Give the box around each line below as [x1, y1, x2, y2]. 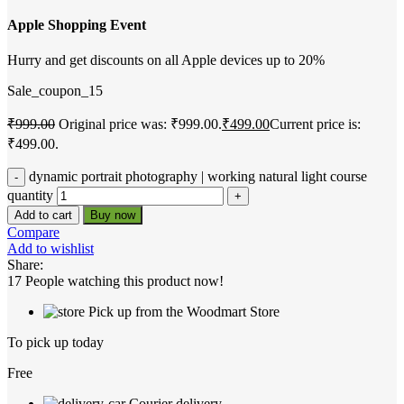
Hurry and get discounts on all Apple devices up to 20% [7, 52, 325, 69]
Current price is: [270, 116, 361, 133]
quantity [7, 188, 53, 204]
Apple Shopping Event [7, 16, 146, 32]
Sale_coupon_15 [7, 83, 103, 99]
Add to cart [14, 208, 72, 223]
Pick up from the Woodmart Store [88, 304, 280, 320]
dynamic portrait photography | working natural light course [29, 169, 367, 185]
